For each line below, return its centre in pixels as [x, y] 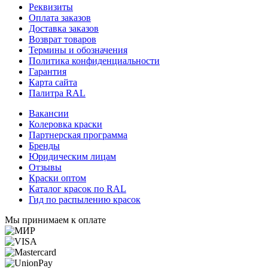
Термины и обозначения [78, 50]
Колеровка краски [66, 124]
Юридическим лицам [72, 157]
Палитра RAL [57, 93]
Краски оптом [57, 178]
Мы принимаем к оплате [55, 220]
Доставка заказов [64, 29]
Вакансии [49, 114]
